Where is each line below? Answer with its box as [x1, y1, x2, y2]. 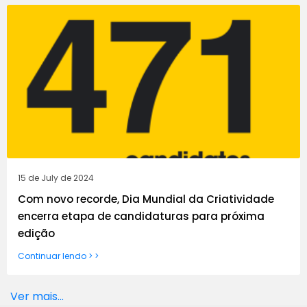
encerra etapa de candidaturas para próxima [18, 209, 265, 224]
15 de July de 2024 [18, 172, 94, 184]
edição [18, 226, 55, 241]
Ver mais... [10, 288, 64, 305]
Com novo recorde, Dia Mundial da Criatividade [18, 192, 274, 207]
